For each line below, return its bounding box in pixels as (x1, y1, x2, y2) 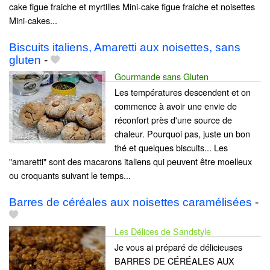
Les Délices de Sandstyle (115, 225, 211, 238)
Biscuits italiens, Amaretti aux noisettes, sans (9, 40, 240, 54)
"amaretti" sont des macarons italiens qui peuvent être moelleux (9, 154, 252, 168)
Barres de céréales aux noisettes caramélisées (9, 196, 252, 209)
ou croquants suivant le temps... (9, 168, 131, 181)
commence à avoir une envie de (115, 99, 237, 112)
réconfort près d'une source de (115, 113, 232, 126)
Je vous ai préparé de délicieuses (115, 240, 242, 254)
